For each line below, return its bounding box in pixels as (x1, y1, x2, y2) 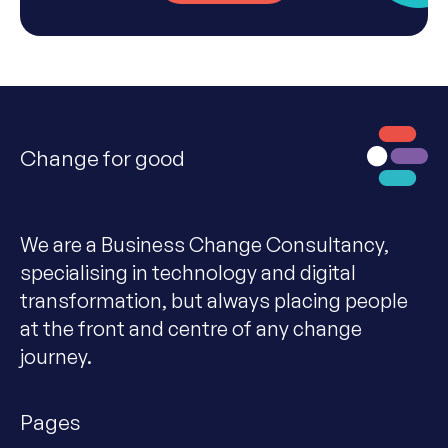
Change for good (20, 144, 185, 171)
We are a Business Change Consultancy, (20, 231, 389, 257)
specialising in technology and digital (20, 259, 356, 285)
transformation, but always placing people (20, 287, 408, 313)
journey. (20, 343, 92, 369)
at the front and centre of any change (20, 315, 362, 341)
